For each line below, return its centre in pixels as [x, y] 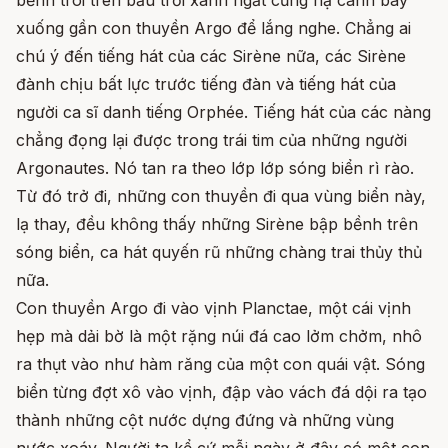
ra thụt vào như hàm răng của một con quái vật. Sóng [220, 364]
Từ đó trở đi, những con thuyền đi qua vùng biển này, [221, 196]
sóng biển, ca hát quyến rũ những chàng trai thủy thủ [219, 252]
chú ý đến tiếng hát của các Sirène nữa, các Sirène [211, 56]
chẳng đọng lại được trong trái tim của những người [211, 140]
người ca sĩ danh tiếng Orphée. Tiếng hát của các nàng [223, 112]
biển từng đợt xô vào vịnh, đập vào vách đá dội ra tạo [221, 392]
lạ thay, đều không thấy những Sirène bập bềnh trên [217, 224]
